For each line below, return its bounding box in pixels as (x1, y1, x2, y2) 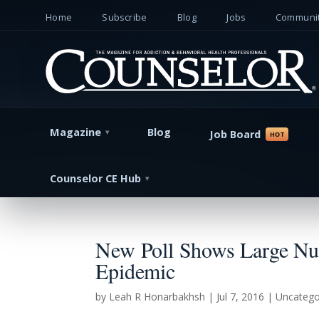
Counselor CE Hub (49, 172, 141, 186)
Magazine (49, 125, 101, 140)
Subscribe (102, 11, 147, 23)
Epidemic (95, 256, 175, 285)
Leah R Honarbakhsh (109, 290, 206, 303)
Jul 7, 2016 (216, 290, 265, 303)
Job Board (209, 127, 261, 141)
